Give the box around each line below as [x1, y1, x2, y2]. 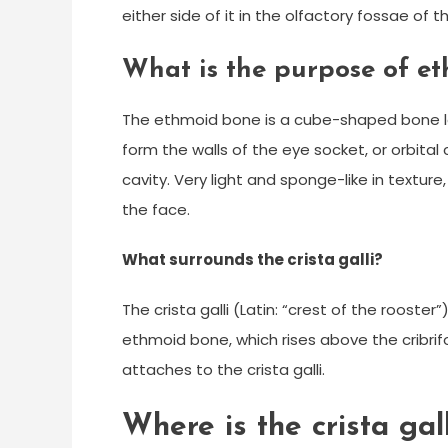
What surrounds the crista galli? [122, 249, 383, 270]
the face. [122, 199, 190, 220]
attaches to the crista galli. [122, 359, 325, 380]
